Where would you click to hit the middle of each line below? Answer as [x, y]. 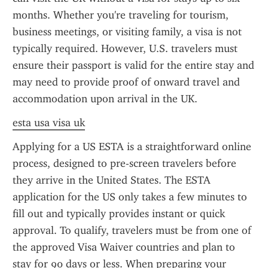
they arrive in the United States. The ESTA [112, 180]
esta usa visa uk [49, 123]
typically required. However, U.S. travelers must [125, 48]
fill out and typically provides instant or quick [119, 214]
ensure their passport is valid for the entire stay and [133, 65]
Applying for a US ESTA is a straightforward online [132, 147]
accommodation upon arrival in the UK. [105, 99]
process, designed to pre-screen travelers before [124, 163]
